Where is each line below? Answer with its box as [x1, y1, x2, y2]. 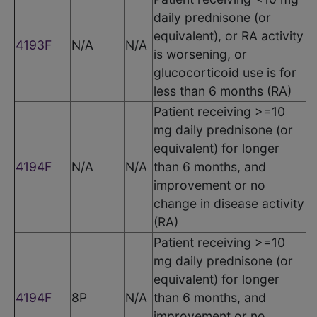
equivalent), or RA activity [154, 28, 304, 43]
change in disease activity [154, 195, 304, 211]
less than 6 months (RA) [154, 83, 292, 98]
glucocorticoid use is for [154, 64, 296, 80]
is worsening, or [154, 46, 247, 62]
